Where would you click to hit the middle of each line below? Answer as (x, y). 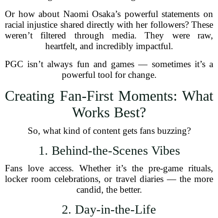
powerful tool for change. (109, 75)
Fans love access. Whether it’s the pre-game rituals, (109, 168)
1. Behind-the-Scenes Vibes (109, 151)
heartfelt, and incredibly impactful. (109, 46)
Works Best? (109, 112)
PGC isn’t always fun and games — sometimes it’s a (109, 64)
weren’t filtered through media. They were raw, (109, 35)
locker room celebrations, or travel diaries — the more (109, 179)
